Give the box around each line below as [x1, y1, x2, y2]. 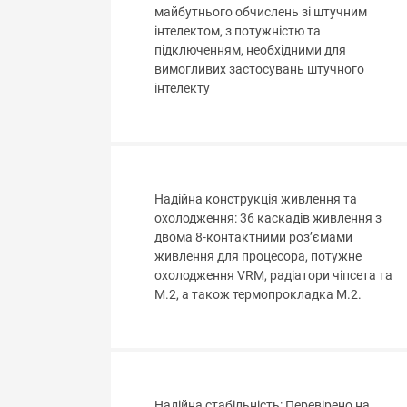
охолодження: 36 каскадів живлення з [154, 211, 382, 227]
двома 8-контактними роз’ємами [154, 230, 352, 246]
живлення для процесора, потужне [154, 249, 362, 265]
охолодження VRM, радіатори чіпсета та [154, 268, 392, 284]
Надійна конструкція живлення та [154, 192, 357, 208]
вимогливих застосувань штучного [154, 62, 364, 78]
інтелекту [154, 81, 210, 97]
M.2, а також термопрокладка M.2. [154, 287, 362, 303]
